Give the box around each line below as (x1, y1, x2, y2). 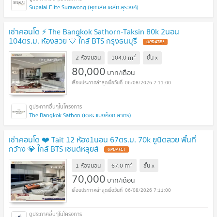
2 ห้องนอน (76, 53, 101, 62)
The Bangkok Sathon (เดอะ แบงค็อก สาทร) (29, 110, 131, 120)
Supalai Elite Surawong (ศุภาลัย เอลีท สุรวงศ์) (29, 2, 139, 12)
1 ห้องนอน (76, 160, 101, 170)
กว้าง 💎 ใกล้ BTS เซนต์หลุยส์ (9, 142, 100, 155)
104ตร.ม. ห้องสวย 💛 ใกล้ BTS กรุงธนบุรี (9, 34, 139, 47)
